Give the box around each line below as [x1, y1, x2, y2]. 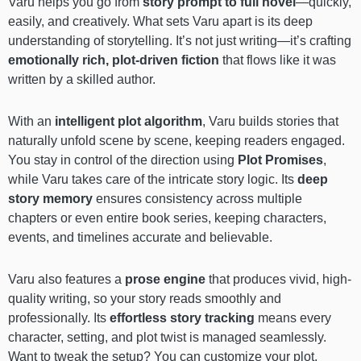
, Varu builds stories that [202, 114, 338, 128]
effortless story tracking [110, 310, 255, 325]
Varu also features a [8, 272, 125, 286]
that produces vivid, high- [205, 272, 351, 286]
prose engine [125, 272, 205, 286]
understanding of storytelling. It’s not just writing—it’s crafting [8, 33, 351, 48]
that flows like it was [219, 52, 336, 67]
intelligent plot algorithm [55, 114, 202, 128]
